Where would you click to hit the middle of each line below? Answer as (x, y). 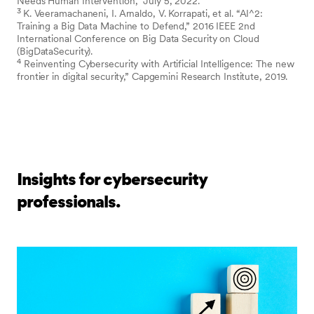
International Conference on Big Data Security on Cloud (138, 39)
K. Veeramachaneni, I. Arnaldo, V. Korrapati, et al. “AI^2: (143, 13)
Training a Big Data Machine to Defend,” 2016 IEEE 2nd (136, 26)
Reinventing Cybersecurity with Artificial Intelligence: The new (157, 64)
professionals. (68, 202)
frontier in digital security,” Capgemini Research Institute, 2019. (154, 76)
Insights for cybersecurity (112, 179)
